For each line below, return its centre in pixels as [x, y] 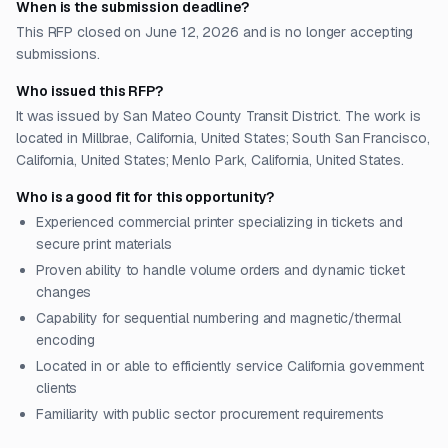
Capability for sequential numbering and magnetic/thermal [218, 318]
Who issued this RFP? [90, 91]
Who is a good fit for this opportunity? [145, 197]
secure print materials [104, 244]
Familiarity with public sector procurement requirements [210, 414]
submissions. [58, 54]
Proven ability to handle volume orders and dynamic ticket [220, 270]
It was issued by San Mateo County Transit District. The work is [218, 116]
